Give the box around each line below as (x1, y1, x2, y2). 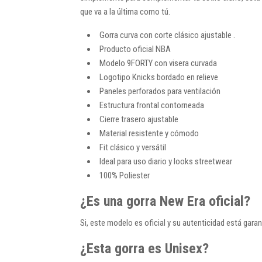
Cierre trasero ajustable (99, 113, 178, 125)
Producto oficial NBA (99, 43, 171, 54)
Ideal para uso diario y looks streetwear (99, 156, 232, 167)
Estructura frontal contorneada (99, 99, 204, 111)
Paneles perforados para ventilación (99, 85, 220, 96)
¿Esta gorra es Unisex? (80, 240, 209, 257)
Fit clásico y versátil (99, 142, 166, 153)
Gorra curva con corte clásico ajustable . (99, 29, 235, 40)
